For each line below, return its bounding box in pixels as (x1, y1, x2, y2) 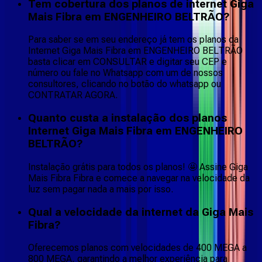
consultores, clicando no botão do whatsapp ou (28, 78, 221, 90)
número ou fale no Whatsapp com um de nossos (28, 67, 223, 79)
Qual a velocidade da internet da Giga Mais (28, 205, 253, 219)
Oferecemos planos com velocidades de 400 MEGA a (28, 242, 247, 254)
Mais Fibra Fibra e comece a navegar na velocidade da (28, 172, 250, 184)
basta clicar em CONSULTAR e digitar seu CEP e (28, 56, 227, 68)
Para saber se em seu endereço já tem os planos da (28, 34, 239, 46)
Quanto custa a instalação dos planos (28, 112, 227, 125)
